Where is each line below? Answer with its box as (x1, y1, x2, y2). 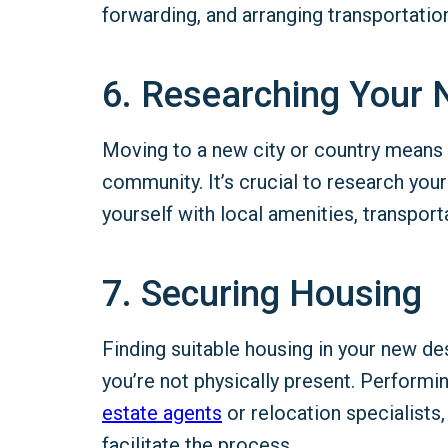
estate (102, 400, 163, 425)
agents (163, 400, 222, 425)
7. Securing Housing (102, 272, 422, 315)
